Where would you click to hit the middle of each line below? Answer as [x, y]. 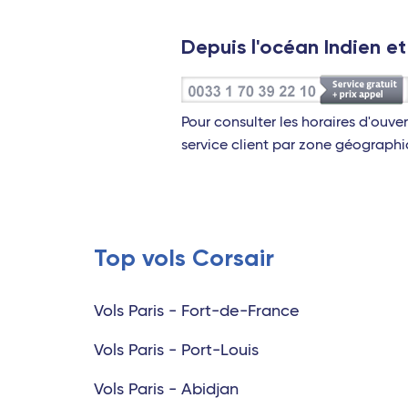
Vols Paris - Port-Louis [176, 351]
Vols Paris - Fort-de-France [197, 311]
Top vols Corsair [184, 258]
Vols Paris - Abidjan [166, 390]
